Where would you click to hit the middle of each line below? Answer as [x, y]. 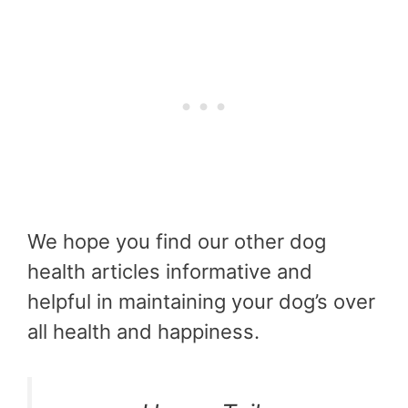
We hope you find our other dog [177, 241]
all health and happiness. [143, 331]
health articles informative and [170, 271]
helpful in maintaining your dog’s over [201, 301]
